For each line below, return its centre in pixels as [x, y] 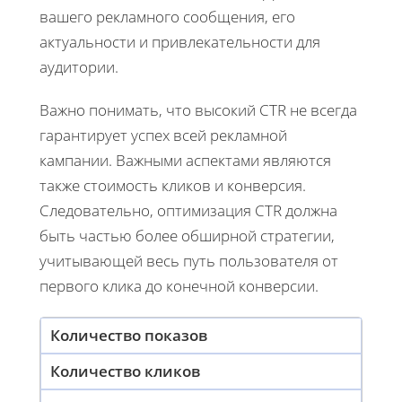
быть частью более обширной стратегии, [187, 235]
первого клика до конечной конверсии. [179, 285]
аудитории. [79, 66]
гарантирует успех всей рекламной [163, 135]
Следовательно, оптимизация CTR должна [188, 210]
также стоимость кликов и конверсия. [173, 185]
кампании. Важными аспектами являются [185, 160]
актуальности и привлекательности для [180, 41]
